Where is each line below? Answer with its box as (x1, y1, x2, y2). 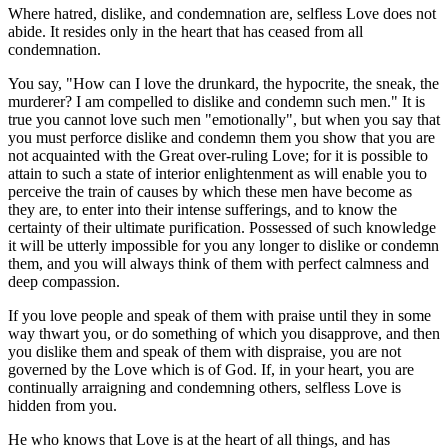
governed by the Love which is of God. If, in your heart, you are (8, 360, 414, 378)
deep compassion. (8, 272, 120, 290)
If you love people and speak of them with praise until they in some (8, 306, 431, 324)
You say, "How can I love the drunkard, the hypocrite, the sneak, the (8, 74, 439, 92)
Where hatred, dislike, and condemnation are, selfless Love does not (8, 4, 436, 22)
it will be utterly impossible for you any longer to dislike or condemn (8, 236, 439, 254)
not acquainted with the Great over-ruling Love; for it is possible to (8, 146, 428, 164)
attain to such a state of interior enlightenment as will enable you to (8, 164, 427, 182)
